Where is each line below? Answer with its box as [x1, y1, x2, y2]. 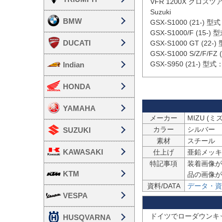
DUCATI [63, 38, 91, 47]
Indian [63, 60, 84, 69]
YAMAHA [63, 104, 96, 112]
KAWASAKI [63, 147, 103, 156]
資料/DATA [147, 182, 180, 190]
